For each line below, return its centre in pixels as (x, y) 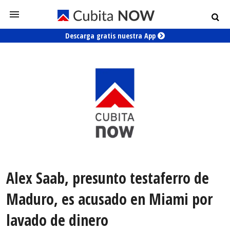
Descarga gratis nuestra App (111, 36)
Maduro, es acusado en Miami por (109, 199)
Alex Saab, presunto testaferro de (108, 178)
